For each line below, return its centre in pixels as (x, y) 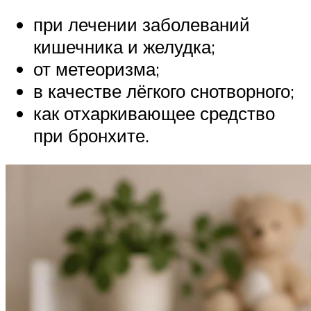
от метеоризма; (96, 69)
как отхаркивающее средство (154, 114)
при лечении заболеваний (142, 25)
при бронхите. (91, 136)
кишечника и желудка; (124, 47)
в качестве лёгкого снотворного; (164, 91)
